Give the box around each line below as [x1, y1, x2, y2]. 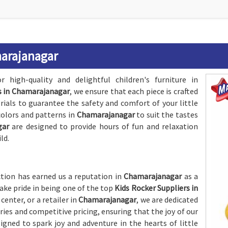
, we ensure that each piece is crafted [70, 86, 198, 96]
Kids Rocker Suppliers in [115, 183, 198, 193]
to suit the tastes [136, 109, 198, 120]
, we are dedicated [136, 194, 198, 205]
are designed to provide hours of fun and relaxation [12, 121, 198, 131]
